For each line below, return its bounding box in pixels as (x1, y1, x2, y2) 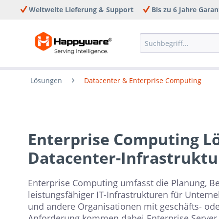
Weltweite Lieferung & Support (27, 5, 133, 14)
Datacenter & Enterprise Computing (84, 76, 201, 85)
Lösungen (30, 76, 62, 85)
